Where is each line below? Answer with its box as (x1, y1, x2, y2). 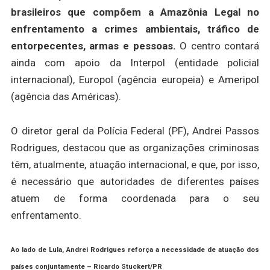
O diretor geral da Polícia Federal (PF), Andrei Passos (10, 125, 260, 137)
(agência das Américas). (10, 90, 121, 103)
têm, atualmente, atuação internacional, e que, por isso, (10, 159, 260, 171)
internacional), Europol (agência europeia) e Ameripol (10, 74, 260, 86)
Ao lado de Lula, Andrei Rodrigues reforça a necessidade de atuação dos (10, 245, 260, 254)
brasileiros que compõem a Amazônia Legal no (10, 6, 260, 19)
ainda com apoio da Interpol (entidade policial (10, 57, 260, 69)
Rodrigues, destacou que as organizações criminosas (10, 142, 260, 154)
